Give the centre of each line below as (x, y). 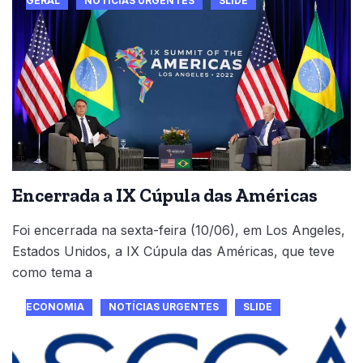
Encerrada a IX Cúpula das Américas (165, 195)
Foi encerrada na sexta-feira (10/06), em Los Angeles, (179, 230)
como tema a (52, 272)
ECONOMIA (55, 306)
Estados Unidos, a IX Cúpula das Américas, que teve (173, 251)
